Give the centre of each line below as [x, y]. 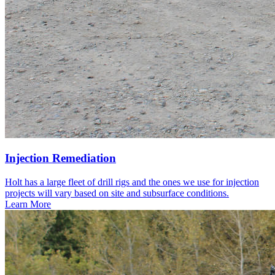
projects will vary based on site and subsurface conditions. [117, 193]
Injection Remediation [60, 158]
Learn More [28, 204]
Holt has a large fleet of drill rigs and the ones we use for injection [132, 182]
